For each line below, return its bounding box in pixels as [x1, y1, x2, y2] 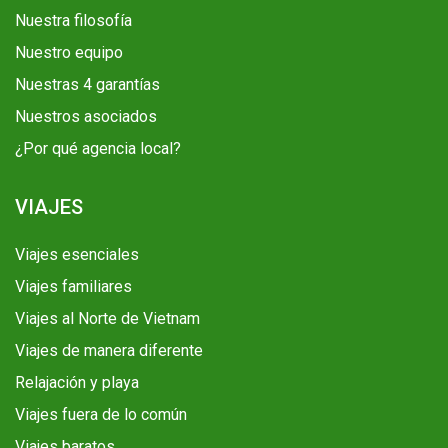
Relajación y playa [15, 373, 139, 393]
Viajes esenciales [15, 245, 139, 265]
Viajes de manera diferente [15, 341, 203, 361]
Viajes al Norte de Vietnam [15, 309, 200, 329]
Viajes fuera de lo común [15, 405, 187, 425]
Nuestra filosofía [15, 11, 132, 31]
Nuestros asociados [15, 107, 157, 127]
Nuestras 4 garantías [15, 75, 160, 95]
